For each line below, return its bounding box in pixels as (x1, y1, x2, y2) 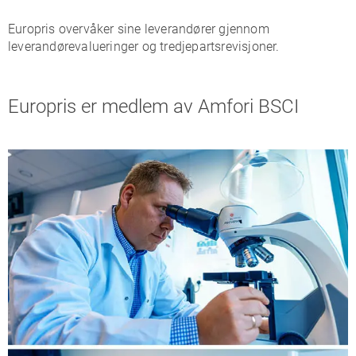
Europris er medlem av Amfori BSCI (8, 95, 299, 118)
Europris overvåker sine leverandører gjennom (8, 21, 269, 37)
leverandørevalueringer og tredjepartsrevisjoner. (8, 39, 280, 55)
